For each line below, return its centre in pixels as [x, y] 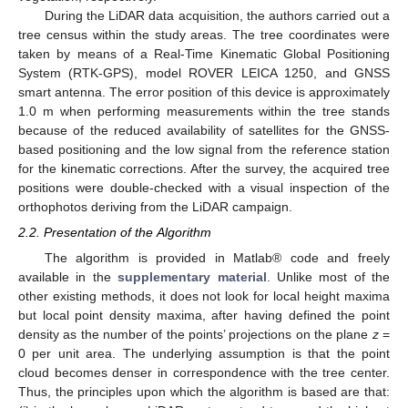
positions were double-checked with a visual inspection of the [204, 187]
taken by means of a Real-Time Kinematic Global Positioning [204, 53]
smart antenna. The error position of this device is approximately [204, 92]
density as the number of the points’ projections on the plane [195, 334]
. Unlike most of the [328, 276]
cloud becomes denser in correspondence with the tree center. [204, 372]
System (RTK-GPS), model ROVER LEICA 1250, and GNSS [204, 72]
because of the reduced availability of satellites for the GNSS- [204, 130]
